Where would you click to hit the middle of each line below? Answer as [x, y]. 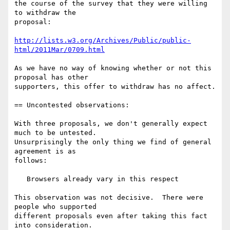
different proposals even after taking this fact [111, 216]
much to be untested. [55, 133]
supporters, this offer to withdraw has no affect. [115, 87]
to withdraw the [45, 13]
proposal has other [51, 78]
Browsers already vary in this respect [21, 179]
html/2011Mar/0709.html [60, 50]
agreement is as [45, 151]
